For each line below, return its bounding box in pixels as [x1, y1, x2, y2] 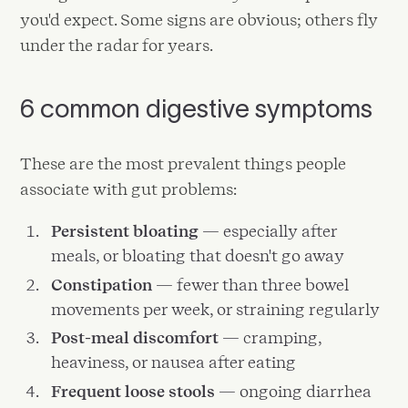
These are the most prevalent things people [20, 153, 347, 173]
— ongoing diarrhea [215, 381, 372, 401]
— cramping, [219, 328, 322, 348]
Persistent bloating [51, 221, 199, 241]
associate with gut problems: [20, 178, 238, 199]
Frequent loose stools [51, 381, 216, 401]
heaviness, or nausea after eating [51, 352, 297, 372]
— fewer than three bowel [152, 274, 350, 294]
